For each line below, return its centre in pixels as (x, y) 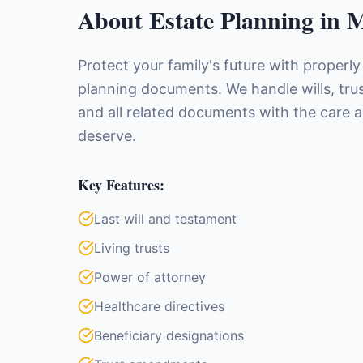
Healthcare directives (159, 306)
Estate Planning (231, 19)
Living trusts (132, 248)
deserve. (107, 136)
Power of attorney (150, 277)
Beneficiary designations (169, 335)
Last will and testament (165, 219)
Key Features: (121, 185)
